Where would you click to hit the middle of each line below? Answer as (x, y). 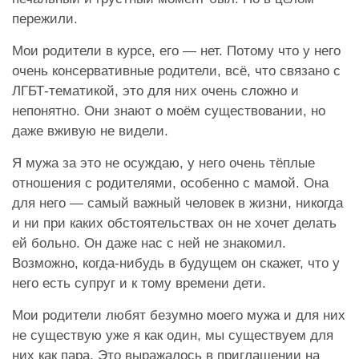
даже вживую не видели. (90, 131)
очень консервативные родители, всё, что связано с (176, 71)
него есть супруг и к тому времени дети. (139, 283)
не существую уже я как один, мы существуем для (173, 335)
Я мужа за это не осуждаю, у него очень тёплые (163, 163)
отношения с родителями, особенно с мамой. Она (170, 183)
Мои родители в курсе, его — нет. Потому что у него (176, 50)
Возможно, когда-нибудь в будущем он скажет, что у (176, 263)
